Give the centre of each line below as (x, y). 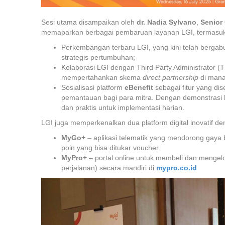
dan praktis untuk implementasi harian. (123, 108)
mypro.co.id (177, 168)
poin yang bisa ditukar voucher (110, 148)
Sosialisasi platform (93, 88)
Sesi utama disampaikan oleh (89, 22)
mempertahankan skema (102, 78)
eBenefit (139, 88)
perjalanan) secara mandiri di (109, 168)
